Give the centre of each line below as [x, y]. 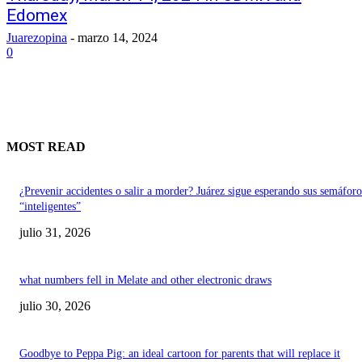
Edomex [37, 15]
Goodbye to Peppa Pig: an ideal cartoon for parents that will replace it [180, 353]
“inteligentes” [50, 206]
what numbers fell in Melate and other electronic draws [145, 280]
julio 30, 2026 [55, 305]
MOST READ [46, 147]
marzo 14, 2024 [118, 38]
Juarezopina [37, 38]
